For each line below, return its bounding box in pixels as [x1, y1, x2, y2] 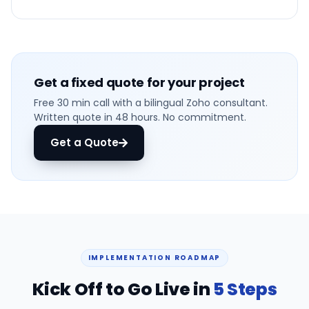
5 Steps [212, 277, 277, 301]
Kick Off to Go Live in [32, 277, 213, 301]
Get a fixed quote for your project [34, 74, 245, 91]
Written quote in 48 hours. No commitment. [34, 110, 246, 124]
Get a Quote [50, 135, 119, 150]
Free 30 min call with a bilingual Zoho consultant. [34, 96, 268, 110]
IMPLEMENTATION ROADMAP [88, 252, 221, 263]
